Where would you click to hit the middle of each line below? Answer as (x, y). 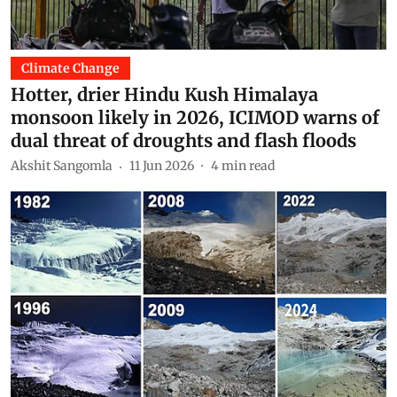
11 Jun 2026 (162, 166)
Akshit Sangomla (62, 166)
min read (248, 166)
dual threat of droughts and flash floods (183, 140)
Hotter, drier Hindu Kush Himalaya (164, 94)
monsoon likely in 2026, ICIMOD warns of (195, 117)
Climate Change (70, 68)
